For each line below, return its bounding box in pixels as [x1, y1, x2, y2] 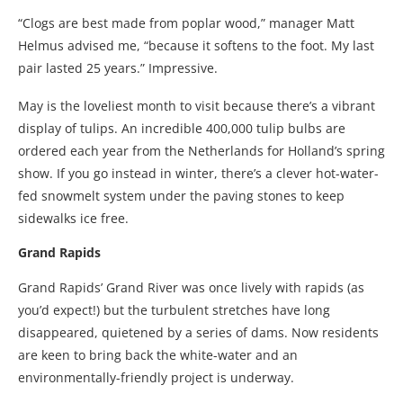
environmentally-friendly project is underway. [18, 369, 294, 387]
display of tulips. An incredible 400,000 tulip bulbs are [18, 120, 345, 138]
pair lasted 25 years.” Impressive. [18, 59, 218, 77]
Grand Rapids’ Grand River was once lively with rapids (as [18, 279, 364, 297]
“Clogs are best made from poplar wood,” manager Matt [18, 14, 354, 32]
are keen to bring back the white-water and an [18, 346, 298, 364]
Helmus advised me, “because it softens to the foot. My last [18, 37, 374, 55]
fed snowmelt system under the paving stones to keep [18, 187, 345, 205]
